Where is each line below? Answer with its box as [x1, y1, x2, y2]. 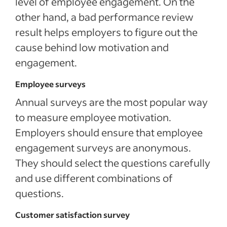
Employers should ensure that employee [15, 126, 203, 139]
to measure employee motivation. [15, 110, 171, 124]
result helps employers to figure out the [15, 25, 198, 39]
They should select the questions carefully [15, 156, 210, 169]
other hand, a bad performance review [15, 10, 194, 23]
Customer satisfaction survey [15, 209, 130, 220]
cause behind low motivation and [15, 41, 169, 54]
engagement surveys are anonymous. [15, 141, 191, 154]
